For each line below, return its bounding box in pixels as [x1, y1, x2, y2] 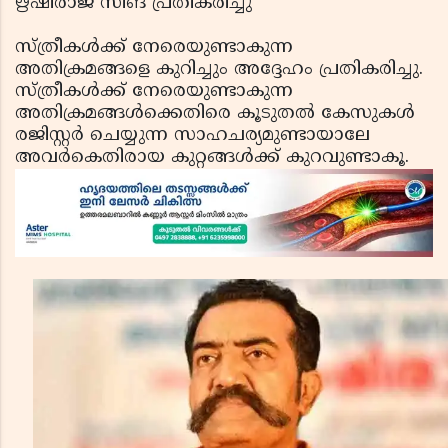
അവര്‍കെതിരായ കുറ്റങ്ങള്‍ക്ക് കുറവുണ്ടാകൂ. [15, 146, 409, 169]
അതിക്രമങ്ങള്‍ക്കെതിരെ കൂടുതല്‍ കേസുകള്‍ [15, 102, 415, 125]
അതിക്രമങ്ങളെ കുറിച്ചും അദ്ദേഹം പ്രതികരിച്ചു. [15, 58, 423, 81]
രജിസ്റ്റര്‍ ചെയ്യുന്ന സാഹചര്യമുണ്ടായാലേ [15, 124, 370, 147]
